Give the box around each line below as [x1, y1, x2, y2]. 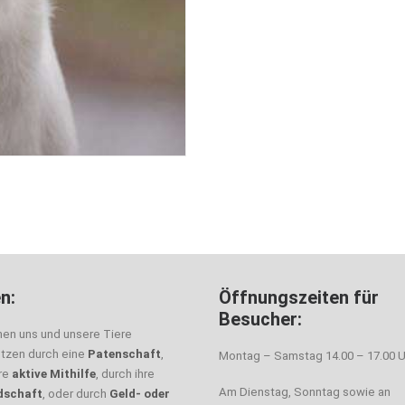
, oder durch [42, 387, 109, 400]
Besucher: [219, 308, 302, 330]
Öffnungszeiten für [219, 287, 379, 308]
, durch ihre [96, 367, 155, 381]
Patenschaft [88, 347, 161, 361]
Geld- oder [109, 387, 170, 400]
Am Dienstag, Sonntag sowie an [219, 385, 391, 399]
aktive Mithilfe [12, 367, 96, 381]
